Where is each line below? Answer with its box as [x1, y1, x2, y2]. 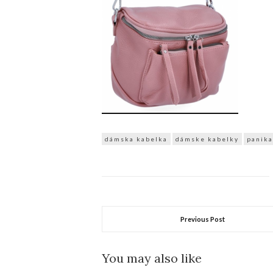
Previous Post [180, 215, 225, 223]
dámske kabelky [175, 135, 239, 143]
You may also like [102, 250, 202, 266]
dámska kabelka [105, 135, 168, 143]
